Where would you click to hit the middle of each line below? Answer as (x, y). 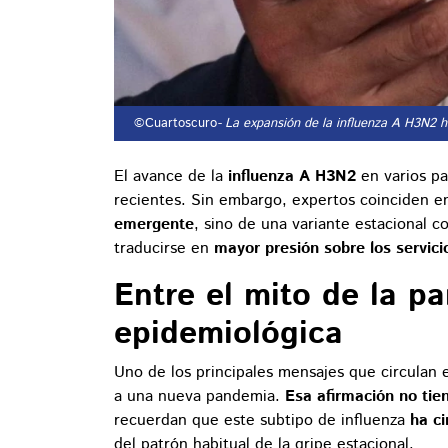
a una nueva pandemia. (199, 397)
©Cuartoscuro (173, 124)
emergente (154, 225)
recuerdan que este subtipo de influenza (262, 421)
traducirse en (164, 249)
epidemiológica (228, 334)
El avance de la (171, 177)
